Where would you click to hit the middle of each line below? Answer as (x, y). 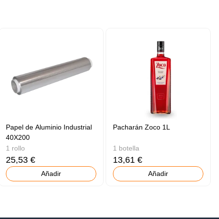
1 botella (126, 148)
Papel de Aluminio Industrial (49, 127)
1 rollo (16, 148)
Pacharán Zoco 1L (142, 127)
